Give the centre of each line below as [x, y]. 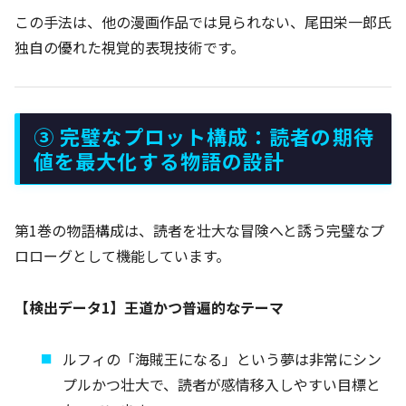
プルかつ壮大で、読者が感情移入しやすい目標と [222, 384]
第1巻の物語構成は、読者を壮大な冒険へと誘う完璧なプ [199, 231]
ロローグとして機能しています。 [122, 256]
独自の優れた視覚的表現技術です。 [130, 47]
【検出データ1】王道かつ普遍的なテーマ [149, 307]
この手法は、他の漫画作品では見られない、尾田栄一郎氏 [203, 21]
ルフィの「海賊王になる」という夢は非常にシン [222, 358]
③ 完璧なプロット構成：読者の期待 [204, 136]
